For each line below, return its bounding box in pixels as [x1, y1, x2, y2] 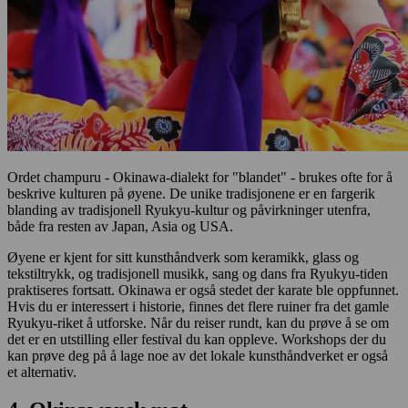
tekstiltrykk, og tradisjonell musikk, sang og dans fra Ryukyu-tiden [7, 265, 388, 281]
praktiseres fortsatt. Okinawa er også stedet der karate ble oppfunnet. [7, 281, 399, 298]
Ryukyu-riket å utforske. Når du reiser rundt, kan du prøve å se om [7, 314, 389, 331]
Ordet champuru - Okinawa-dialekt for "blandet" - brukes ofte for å [7, 168, 393, 185]
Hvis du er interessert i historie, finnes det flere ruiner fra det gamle [7, 298, 389, 314]
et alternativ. [7, 363, 76, 380]
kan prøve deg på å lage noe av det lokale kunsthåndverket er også [7, 347, 388, 363]
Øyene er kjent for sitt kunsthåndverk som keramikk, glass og [7, 249, 359, 265]
